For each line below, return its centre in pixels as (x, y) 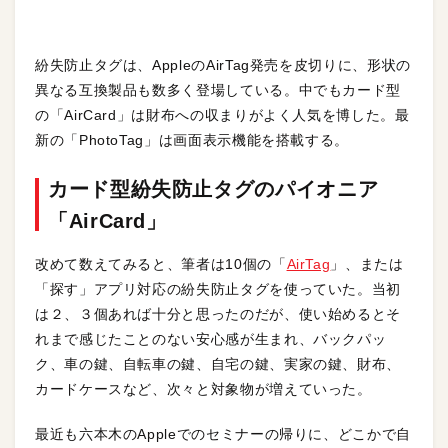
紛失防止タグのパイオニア (254, 189)
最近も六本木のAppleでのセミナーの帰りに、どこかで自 (223, 434)
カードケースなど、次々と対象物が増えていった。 (203, 389)
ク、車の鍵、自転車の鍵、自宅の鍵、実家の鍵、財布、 (218, 364)
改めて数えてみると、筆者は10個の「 (161, 264)
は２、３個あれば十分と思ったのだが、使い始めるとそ (218, 314)
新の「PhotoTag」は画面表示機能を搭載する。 (192, 140)
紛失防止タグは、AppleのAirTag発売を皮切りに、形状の (223, 65)
